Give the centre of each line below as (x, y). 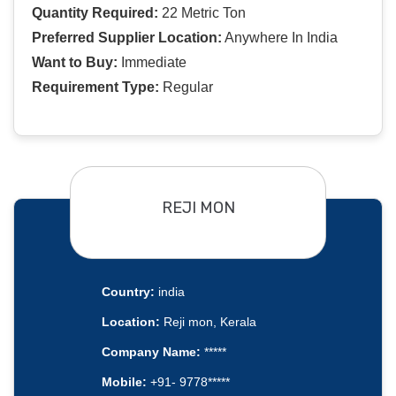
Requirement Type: (95, 88)
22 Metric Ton (202, 13)
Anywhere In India (280, 38)
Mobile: (124, 382)
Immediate (152, 63)
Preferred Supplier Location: (127, 38)
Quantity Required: (95, 13)
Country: (128, 292)
